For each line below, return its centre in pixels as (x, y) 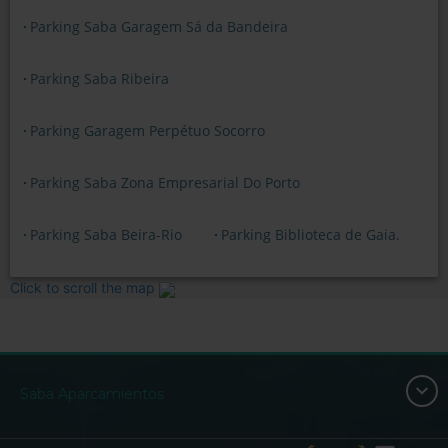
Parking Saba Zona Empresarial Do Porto (165, 183)
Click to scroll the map (82, 288)
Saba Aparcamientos (92, 394)
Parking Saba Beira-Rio (106, 235)
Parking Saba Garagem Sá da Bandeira (159, 27)
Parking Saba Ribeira (99, 79)
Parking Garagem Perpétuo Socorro (147, 131)
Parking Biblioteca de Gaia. (311, 235)
